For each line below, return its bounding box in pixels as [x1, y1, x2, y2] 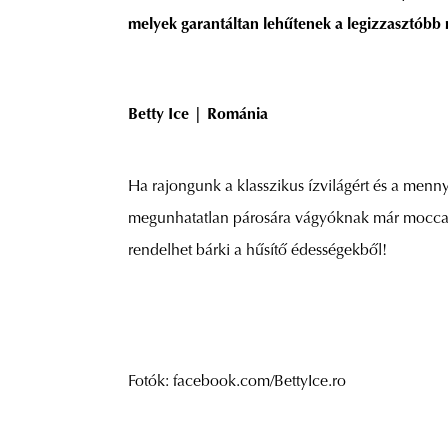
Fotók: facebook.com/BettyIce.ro [128, 374, 346, 391]
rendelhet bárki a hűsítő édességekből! [128, 243, 387, 259]
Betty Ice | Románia [128, 107, 268, 123]
